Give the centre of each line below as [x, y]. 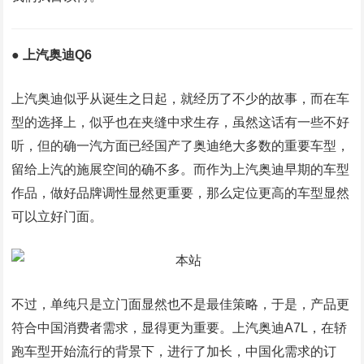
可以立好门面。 [57, 217]
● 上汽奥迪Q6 [52, 55]
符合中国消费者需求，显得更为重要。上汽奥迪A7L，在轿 [180, 328]
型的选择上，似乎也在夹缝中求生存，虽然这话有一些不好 [181, 122]
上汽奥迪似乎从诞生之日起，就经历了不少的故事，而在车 [181, 99]
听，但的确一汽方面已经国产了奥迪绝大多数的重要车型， [181, 146]
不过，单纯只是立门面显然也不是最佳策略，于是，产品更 [181, 304]
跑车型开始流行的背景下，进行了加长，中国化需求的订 [174, 351]
